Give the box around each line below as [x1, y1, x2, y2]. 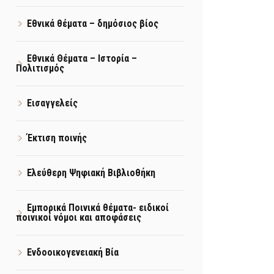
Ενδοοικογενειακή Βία [27, 246, 119, 258]
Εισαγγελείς [27, 97, 78, 109]
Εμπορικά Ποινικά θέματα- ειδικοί [27, 202, 169, 213]
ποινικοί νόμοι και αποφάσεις [16, 212, 141, 223]
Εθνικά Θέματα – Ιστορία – [27, 53, 137, 64]
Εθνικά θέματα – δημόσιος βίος [27, 18, 158, 29]
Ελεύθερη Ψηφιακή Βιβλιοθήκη [27, 167, 155, 179]
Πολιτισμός [16, 62, 64, 74]
